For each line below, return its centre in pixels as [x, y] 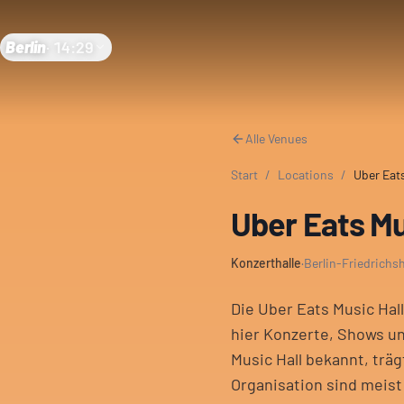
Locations [306, 174]
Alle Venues [276, 138]
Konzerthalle [266, 263]
